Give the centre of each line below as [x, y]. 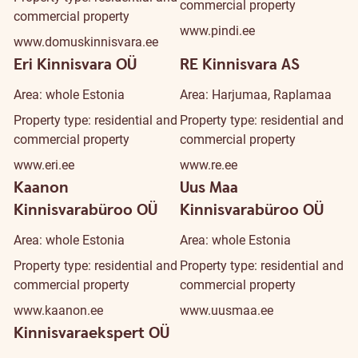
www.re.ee [209, 165]
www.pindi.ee [217, 31]
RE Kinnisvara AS [240, 65]
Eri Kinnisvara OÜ [75, 65]
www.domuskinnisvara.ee [86, 42]
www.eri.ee [44, 165]
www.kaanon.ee [58, 310]
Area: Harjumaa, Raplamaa [256, 95]
